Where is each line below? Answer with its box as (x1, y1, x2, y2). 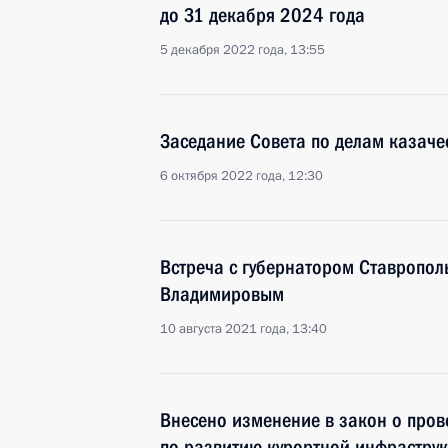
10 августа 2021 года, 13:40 (160, 320, 327, 338)
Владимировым (160, 282, 284, 306)
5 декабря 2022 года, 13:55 (160, 41, 325, 59)
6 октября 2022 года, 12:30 (160, 167, 323, 185)
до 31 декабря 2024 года (160, 3, 365, 27)
